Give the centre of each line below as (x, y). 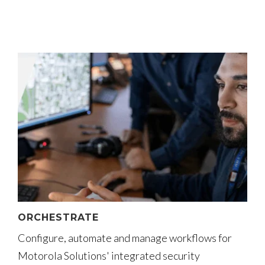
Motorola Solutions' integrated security (109, 255)
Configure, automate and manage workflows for (125, 237)
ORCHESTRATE (58, 217)
